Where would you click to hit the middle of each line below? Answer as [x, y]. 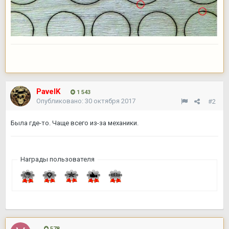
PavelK [48, 91]
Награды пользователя [57, 159]
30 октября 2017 [110, 101]
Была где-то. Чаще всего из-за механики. [75, 123]
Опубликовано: [61, 101]
